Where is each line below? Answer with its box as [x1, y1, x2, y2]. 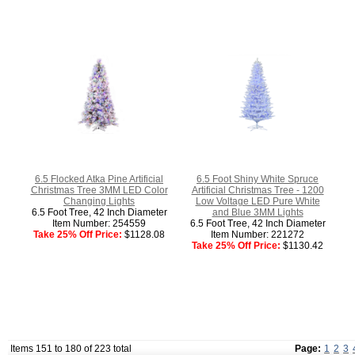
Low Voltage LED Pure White [195, 195, 320, 207]
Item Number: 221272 [211, 228, 304, 240]
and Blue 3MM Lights [212, 206, 303, 218]
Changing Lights [63, 195, 135, 207]
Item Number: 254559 [52, 217, 146, 229]
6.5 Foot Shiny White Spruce [197, 173, 319, 185]
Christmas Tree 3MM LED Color [30, 184, 168, 196]
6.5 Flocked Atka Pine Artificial [35, 173, 163, 185]
